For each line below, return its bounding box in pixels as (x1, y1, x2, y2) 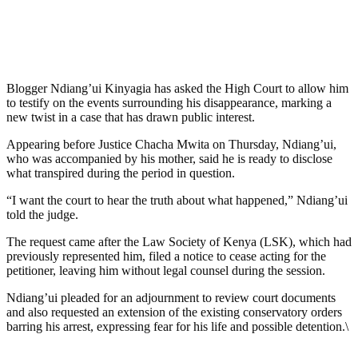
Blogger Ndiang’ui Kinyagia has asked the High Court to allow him (6, 81, 348, 95)
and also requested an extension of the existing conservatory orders (6, 304, 342, 319)
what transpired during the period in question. (6, 165, 235, 180)
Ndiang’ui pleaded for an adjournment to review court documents (6, 290, 336, 304)
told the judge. (6, 207, 78, 221)
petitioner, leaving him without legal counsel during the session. (6, 263, 325, 277)
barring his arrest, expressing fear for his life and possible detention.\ (6, 319, 348, 333)
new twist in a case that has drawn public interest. (6, 109, 255, 124)
